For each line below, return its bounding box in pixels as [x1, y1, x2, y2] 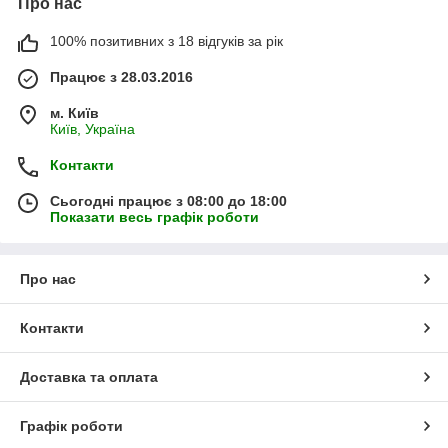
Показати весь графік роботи [50, 208, 259, 225]
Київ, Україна [50, 120, 135, 137]
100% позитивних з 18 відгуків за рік [50, 32, 283, 49]
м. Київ [50, 104, 99, 121]
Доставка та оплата [20, 368, 158, 385]
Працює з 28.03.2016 [50, 68, 193, 85]
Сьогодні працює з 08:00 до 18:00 [50, 192, 287, 209]
